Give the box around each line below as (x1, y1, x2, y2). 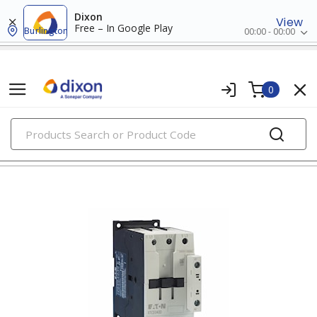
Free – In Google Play (74, 21, 173, 35)
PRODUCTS (125, 115, 193, 129)
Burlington (24, 25, 69, 37)
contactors (18, 143, 62, 156)
